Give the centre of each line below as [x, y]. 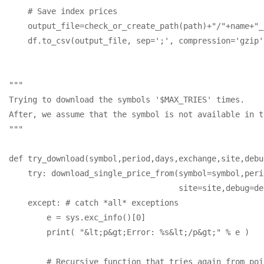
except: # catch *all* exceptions [94, 202]
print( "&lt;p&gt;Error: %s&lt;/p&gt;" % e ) [129, 232]
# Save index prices [63, 11]
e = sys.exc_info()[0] [77, 217]
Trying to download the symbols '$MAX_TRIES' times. [129, 99]
